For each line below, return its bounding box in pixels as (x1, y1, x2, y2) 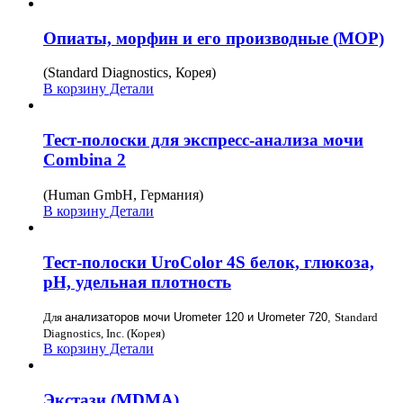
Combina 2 (43, 150, 126, 170)
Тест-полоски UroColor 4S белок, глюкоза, (43, 252, 374, 272)
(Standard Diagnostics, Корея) (43, 65, 216, 81)
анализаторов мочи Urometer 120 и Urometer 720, (65, 310, 335, 325)
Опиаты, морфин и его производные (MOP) (43, 28, 384, 48)
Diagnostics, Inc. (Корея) (43, 327, 165, 341)
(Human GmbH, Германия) (43, 186, 203, 202)
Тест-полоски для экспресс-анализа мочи (43, 130, 363, 150)
